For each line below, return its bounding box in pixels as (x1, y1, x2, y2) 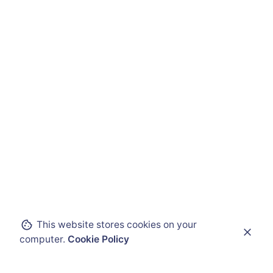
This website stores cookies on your (34, 219, 197, 230)
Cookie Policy (68, 233, 129, 245)
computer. (19, 233, 68, 245)
